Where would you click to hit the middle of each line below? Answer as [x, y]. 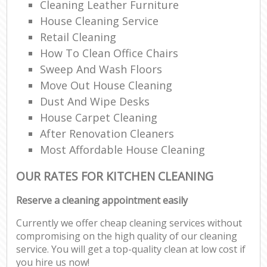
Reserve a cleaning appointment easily [102, 201]
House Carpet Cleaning [99, 117]
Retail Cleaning [78, 37]
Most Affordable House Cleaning [123, 149]
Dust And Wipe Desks [95, 101]
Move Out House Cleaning [106, 85]
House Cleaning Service [100, 21]
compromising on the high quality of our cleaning [127, 236]
